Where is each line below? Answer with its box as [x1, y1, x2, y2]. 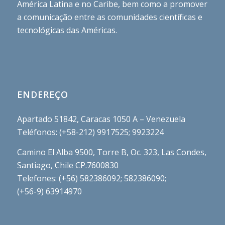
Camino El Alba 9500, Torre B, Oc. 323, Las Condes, [17, 146, 206, 158]
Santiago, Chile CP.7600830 [17, 159, 119, 171]
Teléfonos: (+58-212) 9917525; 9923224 [17, 126, 164, 138]
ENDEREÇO [17, 88, 68, 100]
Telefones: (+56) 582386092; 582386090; [17, 172, 166, 184]
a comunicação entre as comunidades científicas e [17, 12, 202, 23]
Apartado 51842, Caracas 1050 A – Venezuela [17, 113, 185, 125]
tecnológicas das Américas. [17, 25, 117, 36]
